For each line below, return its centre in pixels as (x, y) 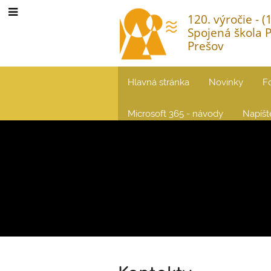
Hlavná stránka (159, 82)
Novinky (226, 82)
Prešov (206, 46)
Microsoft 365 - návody (176, 113)
